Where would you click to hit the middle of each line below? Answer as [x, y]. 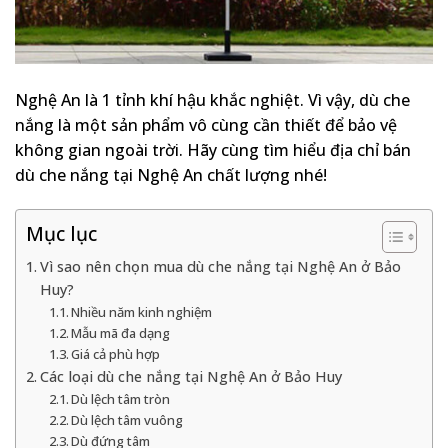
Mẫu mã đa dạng [121, 333]
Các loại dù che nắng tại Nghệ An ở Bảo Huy [190, 377]
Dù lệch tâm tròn [121, 399]
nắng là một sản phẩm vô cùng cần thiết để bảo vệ [206, 125]
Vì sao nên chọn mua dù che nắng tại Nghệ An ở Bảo [220, 267]
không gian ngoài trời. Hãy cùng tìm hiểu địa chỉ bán [213, 150]
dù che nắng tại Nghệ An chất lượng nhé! [171, 175]
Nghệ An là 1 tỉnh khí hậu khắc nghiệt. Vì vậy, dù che [212, 100]
